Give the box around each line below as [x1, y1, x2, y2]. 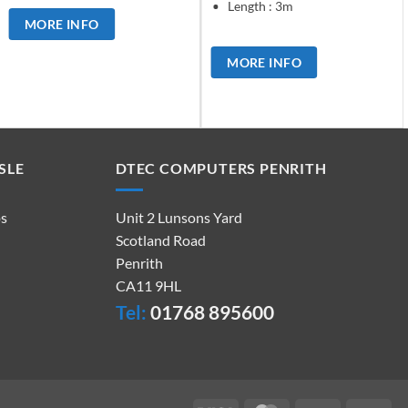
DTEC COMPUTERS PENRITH [116, 158, 327, 177]
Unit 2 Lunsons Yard [116, 209, 242, 227]
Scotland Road [116, 231, 206, 250]
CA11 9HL [116, 277, 181, 295]
